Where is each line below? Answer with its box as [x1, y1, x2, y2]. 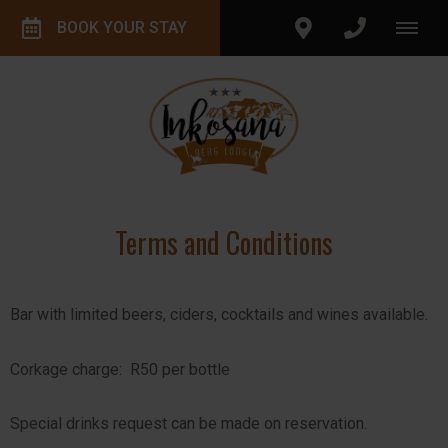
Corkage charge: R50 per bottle [10, 359, 231, 379]
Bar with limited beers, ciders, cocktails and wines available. [10, 305, 429, 325]
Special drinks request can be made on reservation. [10, 414, 368, 434]
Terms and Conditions [114, 221, 333, 263]
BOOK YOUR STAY [57, 18, 187, 37]
